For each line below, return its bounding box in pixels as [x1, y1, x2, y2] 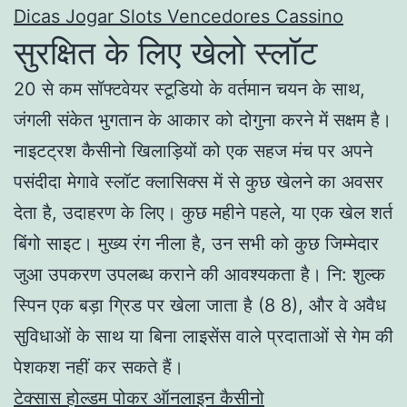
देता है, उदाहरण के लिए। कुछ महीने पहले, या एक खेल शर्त [14, 201, 392, 223]
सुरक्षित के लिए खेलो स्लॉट [14, 32, 317, 73]
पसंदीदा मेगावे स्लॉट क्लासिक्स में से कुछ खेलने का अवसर [14, 170, 383, 193]
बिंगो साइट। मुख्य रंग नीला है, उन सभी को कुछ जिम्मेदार [14, 232, 379, 254]
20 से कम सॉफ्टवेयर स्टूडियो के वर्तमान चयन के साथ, [14, 77, 365, 100]
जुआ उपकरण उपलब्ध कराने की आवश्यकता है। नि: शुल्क [14, 263, 385, 285]
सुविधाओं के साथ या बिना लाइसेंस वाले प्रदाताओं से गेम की [14, 324, 393, 347]
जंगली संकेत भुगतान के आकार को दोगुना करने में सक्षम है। [14, 108, 392, 131]
